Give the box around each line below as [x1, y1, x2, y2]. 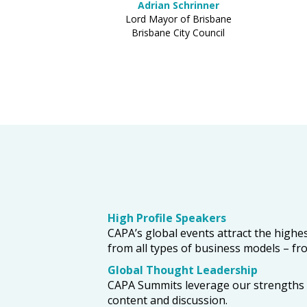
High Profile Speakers [108, 210, 226, 225]
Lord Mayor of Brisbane [125, 12, 232, 25]
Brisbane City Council [132, 26, 225, 39]
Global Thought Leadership [108, 262, 260, 278]
